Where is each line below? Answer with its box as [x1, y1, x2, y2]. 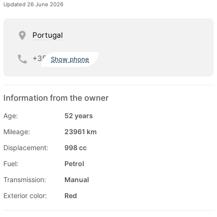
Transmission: [3, 175, 46, 184]
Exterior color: [3, 191, 47, 200]
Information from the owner [3, 93, 108, 103]
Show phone [51, 55, 90, 63]
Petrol [64, 159, 84, 168]
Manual [64, 175, 89, 184]
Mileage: [3, 127, 30, 136]
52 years [64, 111, 93, 120]
